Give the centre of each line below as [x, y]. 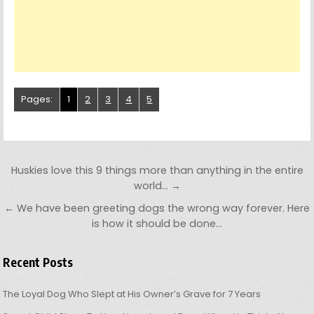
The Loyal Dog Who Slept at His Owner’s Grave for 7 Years [132, 294]
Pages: [37, 100]
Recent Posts [38, 262]
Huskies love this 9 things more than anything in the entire [157, 171]
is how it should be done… [157, 224]
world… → [157, 186]
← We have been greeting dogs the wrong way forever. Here [157, 209]
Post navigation [83, 172]
